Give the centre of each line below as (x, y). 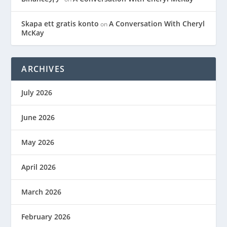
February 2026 (46, 217)
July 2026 (37, 93)
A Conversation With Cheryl (157, 24)
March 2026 (42, 192)
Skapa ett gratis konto (60, 24)
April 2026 (39, 167)
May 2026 (38, 142)
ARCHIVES (43, 69)
